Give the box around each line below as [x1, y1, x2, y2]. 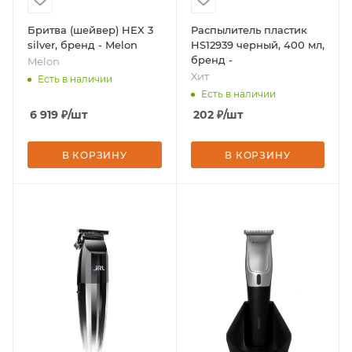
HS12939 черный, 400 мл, [190, 38, 324, 51]
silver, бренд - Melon [27, 38, 137, 51]
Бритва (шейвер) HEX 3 [27, 23, 153, 36]
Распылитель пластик [190, 23, 307, 36]
